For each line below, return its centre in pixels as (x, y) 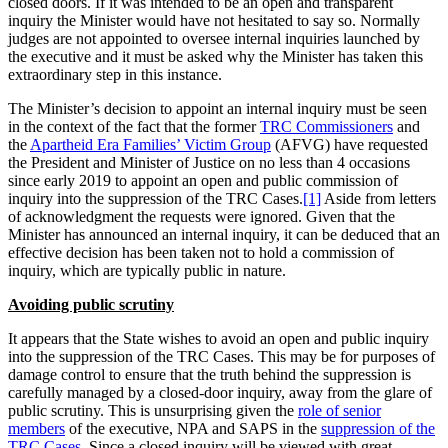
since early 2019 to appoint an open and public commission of (203, 180)
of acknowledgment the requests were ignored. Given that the (201, 216)
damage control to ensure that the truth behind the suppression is (209, 374)
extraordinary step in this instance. (115, 74)
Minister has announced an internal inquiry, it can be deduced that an (224, 234)
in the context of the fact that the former (134, 126)
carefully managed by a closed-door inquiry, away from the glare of (220, 392)
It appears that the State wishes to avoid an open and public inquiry (218, 338)
